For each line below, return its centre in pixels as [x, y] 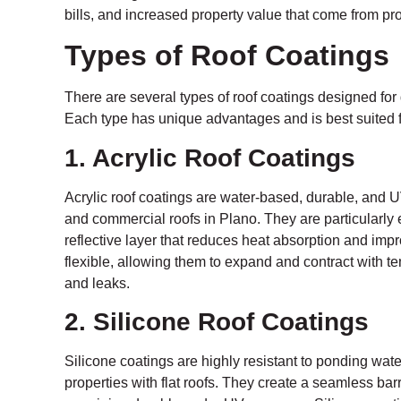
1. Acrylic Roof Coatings [210, 158]
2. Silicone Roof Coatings [217, 322]
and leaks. [97, 283]
